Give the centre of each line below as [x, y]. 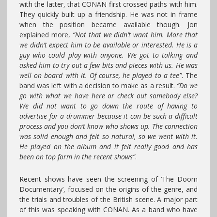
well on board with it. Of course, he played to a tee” [101, 76]
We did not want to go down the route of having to [108, 106]
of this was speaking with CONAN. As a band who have [108, 210]
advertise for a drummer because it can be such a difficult [108, 116]
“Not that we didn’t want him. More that [135, 35]
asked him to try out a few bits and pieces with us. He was [108, 65]
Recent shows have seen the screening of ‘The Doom [108, 179]
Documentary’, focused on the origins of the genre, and [108, 189]
